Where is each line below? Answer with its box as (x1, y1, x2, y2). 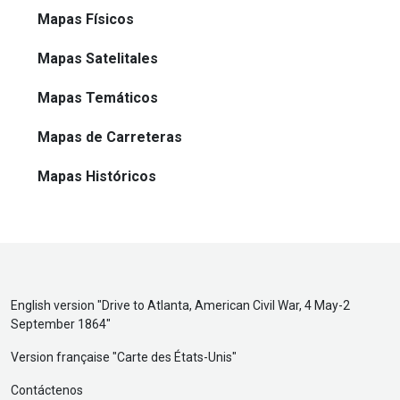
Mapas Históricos (37, 167, 156, 185)
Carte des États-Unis (117, 349, 232, 364)
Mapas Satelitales (37, 49, 158, 67)
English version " (11, 297, 102, 312)
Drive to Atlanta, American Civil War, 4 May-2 (102, 297, 350, 312)
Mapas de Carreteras (37, 128, 182, 146)
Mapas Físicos (37, 10, 134, 28)
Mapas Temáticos (37, 88, 158, 106)
